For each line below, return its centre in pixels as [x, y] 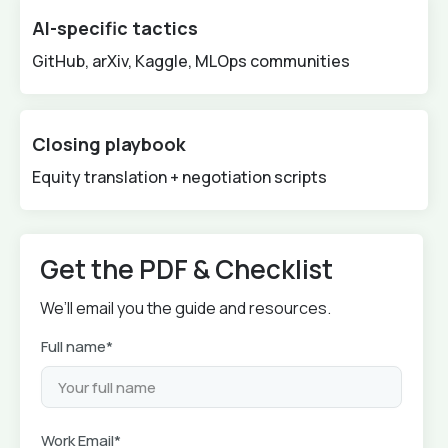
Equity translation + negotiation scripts [179, 177]
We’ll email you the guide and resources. [185, 308]
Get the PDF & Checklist [186, 269]
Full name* [77, 346]
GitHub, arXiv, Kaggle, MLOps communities [191, 61]
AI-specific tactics [115, 28]
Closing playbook [109, 144]
